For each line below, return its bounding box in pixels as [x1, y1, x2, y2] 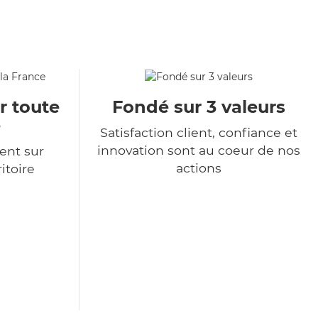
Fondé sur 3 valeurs [112, 97, 285, 118]
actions [176, 160, 221, 176]
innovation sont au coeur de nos [97, 143, 300, 158]
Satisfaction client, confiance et [100, 125, 297, 141]
